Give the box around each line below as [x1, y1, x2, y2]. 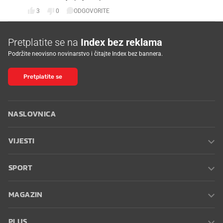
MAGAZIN [8, 190, 43, 199]
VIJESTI [8, 136, 35, 145]
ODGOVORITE [74, 7, 110, 15]
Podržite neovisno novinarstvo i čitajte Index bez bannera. [8, 50, 163, 57]
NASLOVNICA [8, 109, 56, 118]
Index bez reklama [81, 36, 162, 48]
